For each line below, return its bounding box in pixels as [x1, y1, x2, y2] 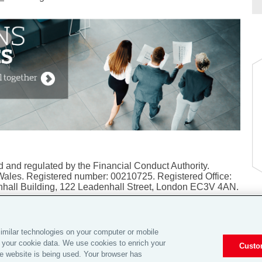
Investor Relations [181, 245, 258, 256]
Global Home [78, 245, 136, 256]
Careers [140, 245, 176, 256]
